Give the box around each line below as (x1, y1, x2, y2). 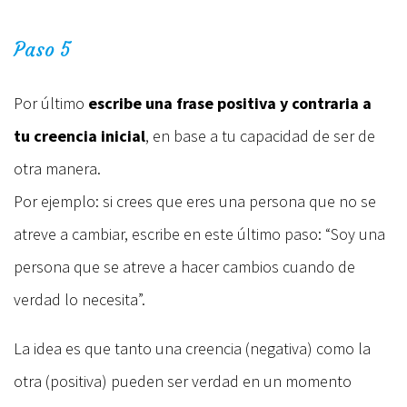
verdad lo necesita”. (14, 288, 145, 310)
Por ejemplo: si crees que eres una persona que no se (14, 190, 376, 212)
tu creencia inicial (14, 124, 145, 146)
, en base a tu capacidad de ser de (145, 124, 375, 146)
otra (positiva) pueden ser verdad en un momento (14, 370, 352, 392)
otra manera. (14, 157, 101, 179)
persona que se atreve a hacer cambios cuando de (14, 255, 355, 277)
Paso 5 (14, 36, 71, 62)
